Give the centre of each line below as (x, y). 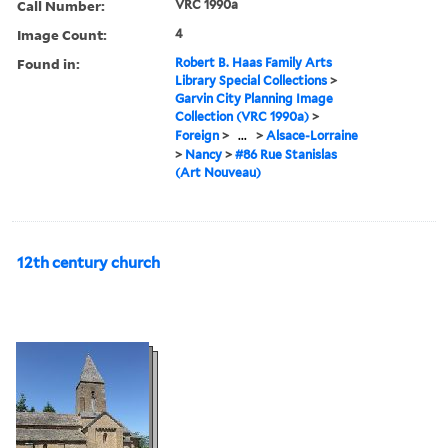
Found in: (48, 63)
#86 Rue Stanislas (286, 154)
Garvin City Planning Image (254, 98)
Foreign (197, 135)
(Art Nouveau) (218, 172)
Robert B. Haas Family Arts (254, 62)
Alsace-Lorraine (312, 135)
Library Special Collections (251, 80)
